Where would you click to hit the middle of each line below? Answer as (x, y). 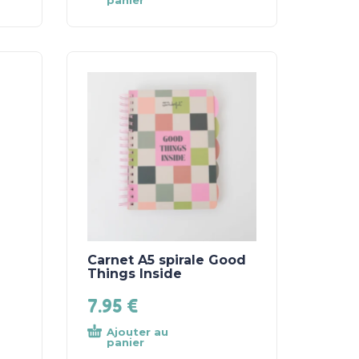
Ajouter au (138, 331)
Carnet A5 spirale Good (167, 260)
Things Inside (135, 273)
